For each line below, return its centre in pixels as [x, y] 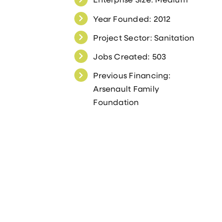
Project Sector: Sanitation [144, 37]
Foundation [116, 102]
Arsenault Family [126, 89]
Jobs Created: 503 [130, 56]
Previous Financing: [132, 75]
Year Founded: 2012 [132, 18]
